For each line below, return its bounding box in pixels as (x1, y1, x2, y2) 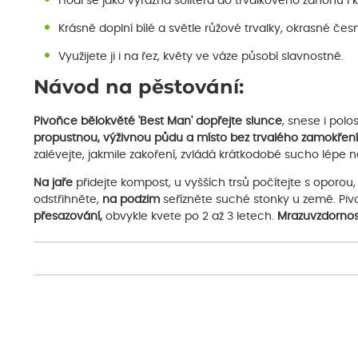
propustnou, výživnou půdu (34, 132, 183, 144)
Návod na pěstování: (34, 78, 244, 97)
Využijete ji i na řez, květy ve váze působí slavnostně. (58, 50, 344, 62)
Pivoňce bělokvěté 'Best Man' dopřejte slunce (34, 115, 282, 127)
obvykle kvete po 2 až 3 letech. (102, 210, 277, 222)
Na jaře (34, 177, 73, 189)
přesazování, (34, 210, 102, 222)
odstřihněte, (34, 193, 102, 205)
